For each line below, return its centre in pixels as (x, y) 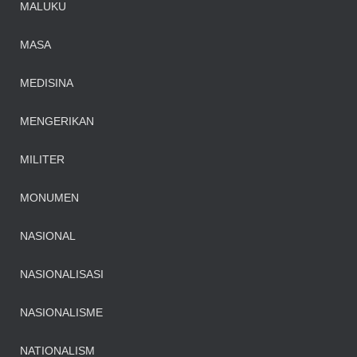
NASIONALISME (61, 312)
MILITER (42, 159)
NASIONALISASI (62, 274)
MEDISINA (47, 83)
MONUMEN (49, 198)
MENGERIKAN (57, 121)
